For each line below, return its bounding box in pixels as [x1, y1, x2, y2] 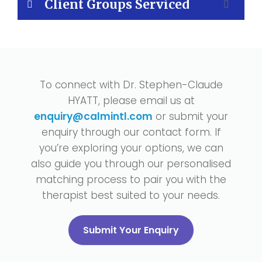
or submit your [153, 109, 228, 123]
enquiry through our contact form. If [41, 125, 221, 139]
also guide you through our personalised [31, 157, 231, 171]
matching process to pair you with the [36, 173, 226, 187]
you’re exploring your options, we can [39, 141, 223, 155]
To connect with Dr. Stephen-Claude [39, 78, 223, 92]
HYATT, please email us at [67, 94, 195, 108]
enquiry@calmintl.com [34, 109, 153, 123]
